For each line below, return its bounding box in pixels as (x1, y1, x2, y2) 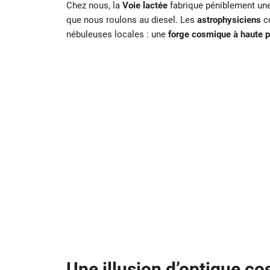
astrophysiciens (196, 14, 261, 26)
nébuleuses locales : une (66, 29, 168, 40)
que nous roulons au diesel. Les (66, 14, 197, 26)
